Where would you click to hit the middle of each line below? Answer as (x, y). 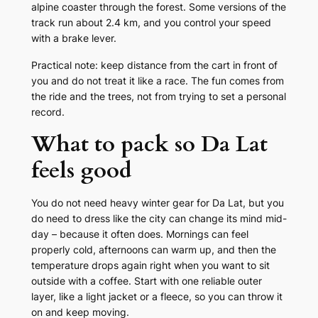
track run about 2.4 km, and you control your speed (151, 23)
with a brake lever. (73, 38)
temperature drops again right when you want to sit (150, 265)
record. (48, 112)
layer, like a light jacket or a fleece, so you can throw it (157, 297)
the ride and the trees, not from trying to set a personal (158, 97)
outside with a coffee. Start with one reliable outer (146, 281)
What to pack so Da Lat (149, 144)
